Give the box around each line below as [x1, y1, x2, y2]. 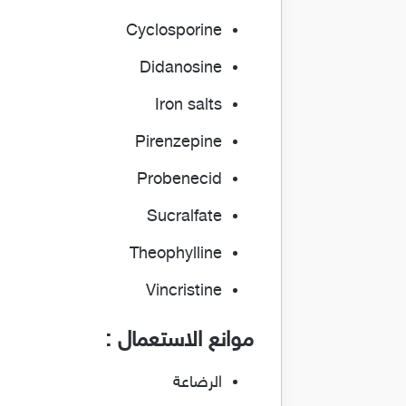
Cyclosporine [126, 22, 222, 42]
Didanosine [140, 59, 222, 79]
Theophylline [130, 245, 222, 265]
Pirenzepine [135, 133, 222, 153]
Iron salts [155, 96, 222, 116]
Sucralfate [147, 208, 222, 227]
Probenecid [137, 170, 222, 190]
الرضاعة [173, 373, 222, 393]
